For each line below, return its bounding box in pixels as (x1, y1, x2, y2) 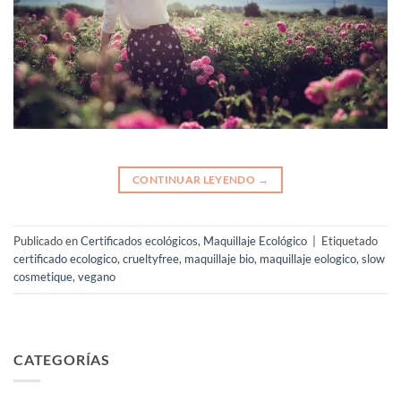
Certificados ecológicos (81, 234, 198, 249)
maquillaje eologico (260, 252, 356, 267)
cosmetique (13, 269, 73, 285)
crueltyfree (123, 252, 179, 267)
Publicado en (13, 234, 81, 249)
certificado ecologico (13, 252, 117, 267)
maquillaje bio (184, 252, 254, 267)
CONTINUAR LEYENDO (132, 172, 258, 186)
